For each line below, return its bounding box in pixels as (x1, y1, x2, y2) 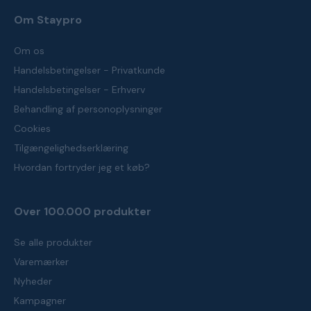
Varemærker (14, 255, 69, 268)
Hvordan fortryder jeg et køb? (14, 161, 150, 174)
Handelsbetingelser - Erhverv (14, 83, 145, 96)
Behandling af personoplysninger (14, 103, 162, 115)
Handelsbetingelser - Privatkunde (14, 64, 165, 76)
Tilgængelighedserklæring (14, 142, 128, 154)
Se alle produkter (14, 236, 92, 249)
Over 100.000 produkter (14, 204, 151, 219)
